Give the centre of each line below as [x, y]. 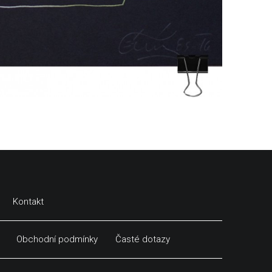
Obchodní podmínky [57, 240]
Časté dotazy [143, 240]
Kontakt [28, 202]
